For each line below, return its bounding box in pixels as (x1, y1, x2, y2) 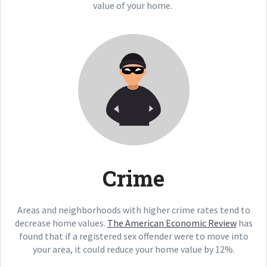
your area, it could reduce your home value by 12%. (32, 243, 235, 255)
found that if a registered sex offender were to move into (18, 230, 249, 242)
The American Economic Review (107, 217, 237, 229)
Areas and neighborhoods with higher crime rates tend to (17, 204, 250, 216)
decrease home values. (14, 217, 107, 229)
